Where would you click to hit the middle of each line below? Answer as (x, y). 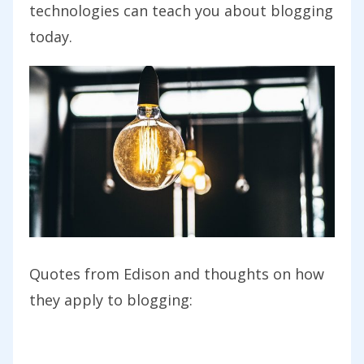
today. (51, 37)
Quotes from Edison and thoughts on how (177, 274)
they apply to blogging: (111, 300)
